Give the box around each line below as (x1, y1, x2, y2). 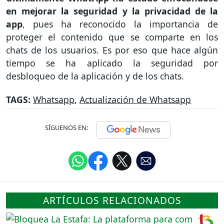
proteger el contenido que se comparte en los (6, 31, 218, 43)
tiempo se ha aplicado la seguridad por (6, 57, 218, 69)
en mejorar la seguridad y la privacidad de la (6, 5, 218, 17)
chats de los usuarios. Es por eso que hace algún (6, 44, 218, 56)
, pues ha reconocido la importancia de (22, 18, 218, 30)
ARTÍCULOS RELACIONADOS (42, 193, 181, 207)
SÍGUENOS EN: (45, 122, 88, 132)
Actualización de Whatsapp (79, 93, 191, 105)
